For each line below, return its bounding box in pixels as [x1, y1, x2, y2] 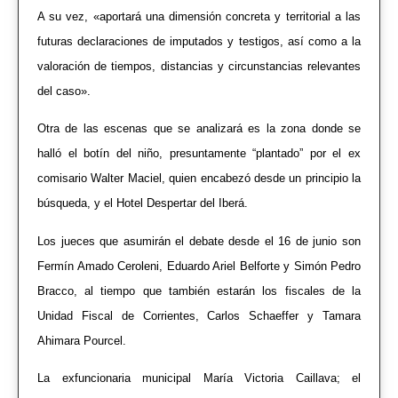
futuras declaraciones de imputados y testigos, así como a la [37, 34, 361, 48]
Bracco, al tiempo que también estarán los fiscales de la [37, 283, 361, 298]
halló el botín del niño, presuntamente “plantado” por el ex [37, 147, 361, 161]
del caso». [37, 84, 91, 98]
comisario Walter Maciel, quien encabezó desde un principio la [37, 171, 361, 186]
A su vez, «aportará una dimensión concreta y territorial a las [37, 9, 361, 23]
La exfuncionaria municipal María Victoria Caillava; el [37, 370, 361, 385]
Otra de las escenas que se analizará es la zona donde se [37, 122, 361, 136]
